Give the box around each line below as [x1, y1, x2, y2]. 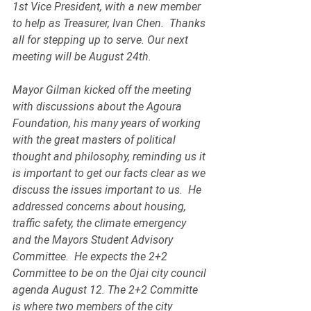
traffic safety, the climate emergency [12, 217, 189, 230]
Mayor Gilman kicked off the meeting [12, 83, 194, 96]
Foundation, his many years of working [12, 117, 203, 130]
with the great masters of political [12, 133, 178, 146]
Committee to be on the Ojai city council [12, 267, 209, 280]
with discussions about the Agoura [12, 100, 185, 113]
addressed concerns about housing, [12, 200, 189, 213]
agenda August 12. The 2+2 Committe [12, 283, 201, 296]
